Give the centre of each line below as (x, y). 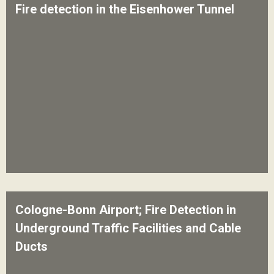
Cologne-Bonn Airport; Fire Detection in (126, 210)
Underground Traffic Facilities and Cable (128, 228)
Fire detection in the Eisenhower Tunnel (125, 9)
